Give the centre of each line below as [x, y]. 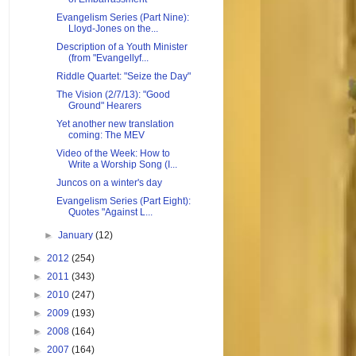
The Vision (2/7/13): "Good [113, 95]
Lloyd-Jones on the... [113, 29]
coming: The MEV [106, 135]
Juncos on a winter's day [109, 183]
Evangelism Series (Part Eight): [123, 201]
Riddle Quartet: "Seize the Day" [123, 77]
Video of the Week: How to [113, 154]
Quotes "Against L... [110, 213]
